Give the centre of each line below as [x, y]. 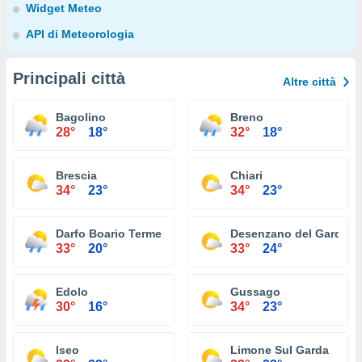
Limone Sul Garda [280, 350]
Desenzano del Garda [289, 234]
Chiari [246, 175]
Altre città [309, 82]
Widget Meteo [64, 8]
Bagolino [81, 117]
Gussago [255, 292]
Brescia [76, 175]
